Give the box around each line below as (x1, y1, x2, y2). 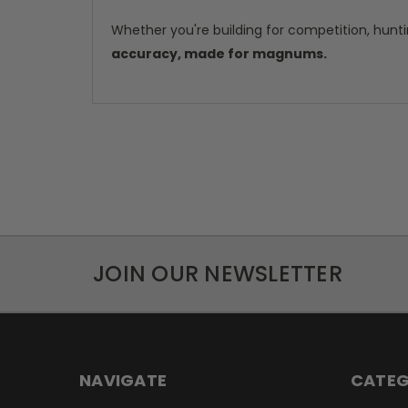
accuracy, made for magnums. (111, 45, 327, 64)
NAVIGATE (79, 369, 167, 393)
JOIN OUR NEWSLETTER (93, 259, 342, 290)
